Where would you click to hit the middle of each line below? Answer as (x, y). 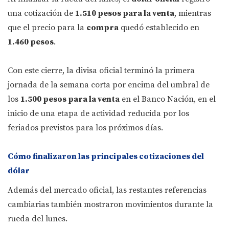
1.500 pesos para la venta (70, 99)
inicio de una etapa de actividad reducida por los (98, 114)
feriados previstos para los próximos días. (85, 128)
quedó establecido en (159, 28)
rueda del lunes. (38, 219)
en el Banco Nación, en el (168, 99)
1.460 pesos (31, 42)
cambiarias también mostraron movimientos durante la (110, 205)
